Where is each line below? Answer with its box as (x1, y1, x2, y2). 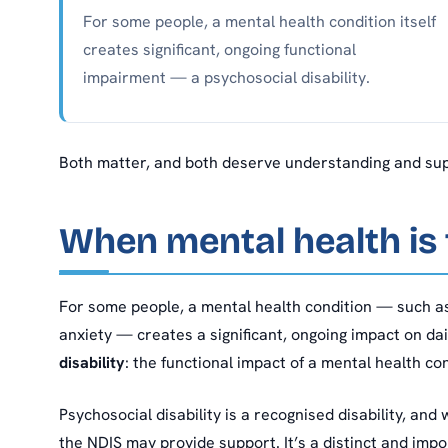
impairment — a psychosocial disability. (83, 67, 370, 89)
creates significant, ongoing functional (83, 39, 356, 61)
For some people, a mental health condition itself (83, 11, 436, 33)
